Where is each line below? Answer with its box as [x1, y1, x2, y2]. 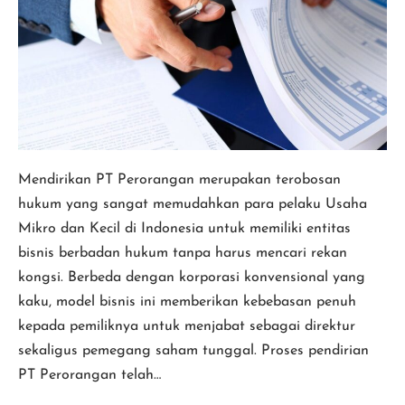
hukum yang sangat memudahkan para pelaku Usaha [18, 197, 367, 212]
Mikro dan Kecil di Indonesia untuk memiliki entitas [18, 221, 351, 237]
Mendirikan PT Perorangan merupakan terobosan [18, 173, 341, 188]
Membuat [17, 9, 80, 24]
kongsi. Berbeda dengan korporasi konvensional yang [18, 270, 365, 286]
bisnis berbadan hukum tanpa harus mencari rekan [18, 246, 347, 261]
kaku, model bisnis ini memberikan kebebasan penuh [18, 295, 356, 310]
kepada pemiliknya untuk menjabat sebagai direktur [18, 319, 355, 334]
